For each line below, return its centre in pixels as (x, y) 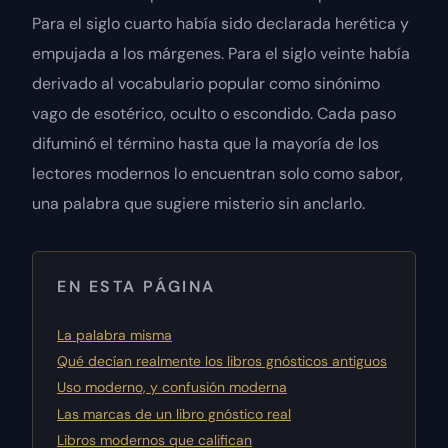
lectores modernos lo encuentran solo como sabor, (217, 173)
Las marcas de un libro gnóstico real (174, 413)
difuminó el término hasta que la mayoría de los (205, 143)
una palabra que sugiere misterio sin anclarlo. (198, 203)
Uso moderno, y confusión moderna (172, 387)
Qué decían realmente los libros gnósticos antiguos (222, 361)
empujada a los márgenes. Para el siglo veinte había (221, 53)
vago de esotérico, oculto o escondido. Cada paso (214, 113)
